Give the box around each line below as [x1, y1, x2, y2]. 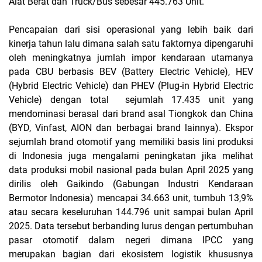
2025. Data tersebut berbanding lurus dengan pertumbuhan [9, 220, 253, 232]
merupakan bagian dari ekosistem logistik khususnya [9, 249, 253, 260]
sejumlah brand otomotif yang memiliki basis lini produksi [9, 136, 253, 148]
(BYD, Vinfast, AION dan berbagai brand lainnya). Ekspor [9, 122, 253, 134]
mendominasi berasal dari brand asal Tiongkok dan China [9, 108, 253, 120]
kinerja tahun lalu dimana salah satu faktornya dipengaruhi [9, 38, 253, 50]
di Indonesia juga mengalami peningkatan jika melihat [9, 150, 253, 162]
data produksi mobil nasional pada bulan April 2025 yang [9, 164, 253, 176]
